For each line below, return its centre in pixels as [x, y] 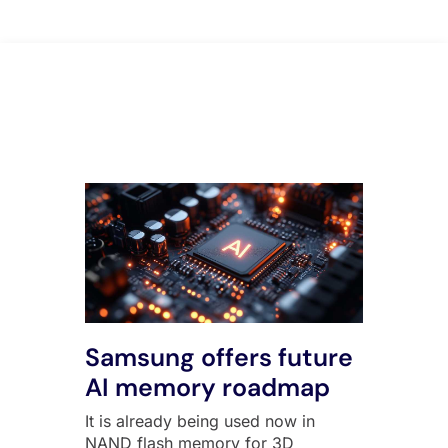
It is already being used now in [199, 420]
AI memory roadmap [207, 387]
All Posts [224, 115]
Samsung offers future [218, 357]
